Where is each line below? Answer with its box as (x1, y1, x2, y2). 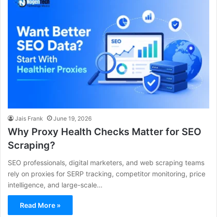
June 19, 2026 (53, 114, 92, 122)
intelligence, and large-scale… (8, 180, 103, 189)
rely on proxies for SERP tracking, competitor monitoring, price (8, 169, 205, 178)
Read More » (20, 201, 61, 209)
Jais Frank (15, 114, 43, 122)
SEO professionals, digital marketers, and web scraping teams (8, 158, 204, 167)
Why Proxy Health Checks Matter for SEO (8, 125, 201, 138)
